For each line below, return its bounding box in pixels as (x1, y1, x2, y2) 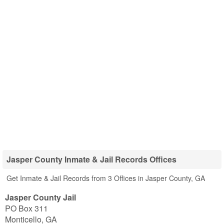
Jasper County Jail (5, 191, 76, 203)
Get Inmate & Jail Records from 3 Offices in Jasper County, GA (6, 173, 205, 183)
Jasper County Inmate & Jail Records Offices (6, 153, 176, 165)
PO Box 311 (5, 202, 48, 214)
